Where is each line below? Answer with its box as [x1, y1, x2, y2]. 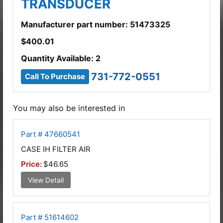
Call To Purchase [25, 72, 85, 82]
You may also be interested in [13, 103, 125, 113]
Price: [21, 159, 43, 169]
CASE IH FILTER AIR [21, 144, 91, 154]
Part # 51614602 [21, 212, 79, 222]
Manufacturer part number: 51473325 [21, 19, 170, 29]
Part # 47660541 [21, 129, 80, 139]
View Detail [28, 175, 64, 184]
